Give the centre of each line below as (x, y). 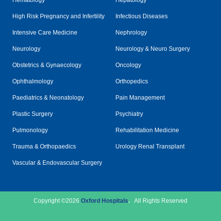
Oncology (128, 65)
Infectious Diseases (142, 17)
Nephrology (131, 33)
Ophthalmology (33, 82)
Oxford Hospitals (105, 201)
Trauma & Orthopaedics (44, 147)
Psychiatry (129, 114)
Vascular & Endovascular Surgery (57, 163)
